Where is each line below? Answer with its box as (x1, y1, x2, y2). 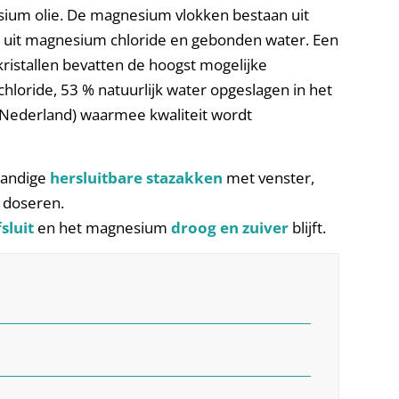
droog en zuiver (171, 216, 289, 238)
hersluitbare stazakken (50, 167, 224, 188)
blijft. (289, 216, 327, 238)
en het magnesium (34, 216, 172, 238)
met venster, (223, 167, 315, 188)
